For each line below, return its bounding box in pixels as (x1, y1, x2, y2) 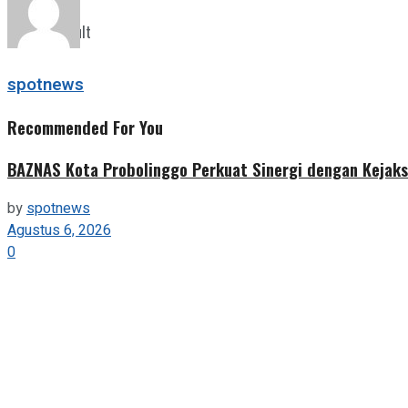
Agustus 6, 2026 (7, 219, 111, 242)
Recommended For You (7, 114, 163, 139)
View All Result (7, 21, 91, 43)
